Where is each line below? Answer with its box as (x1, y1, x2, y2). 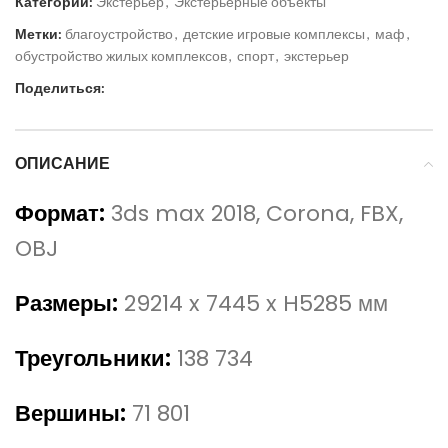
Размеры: (15, 288, 118, 320)
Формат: (15, 198, 105, 230)
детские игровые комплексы (183, 25, 365, 43)
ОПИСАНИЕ (15, 152, 110, 176)
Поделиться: (15, 79, 105, 97)
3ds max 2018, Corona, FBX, (111, 198, 403, 230)
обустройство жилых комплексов (15, 47, 227, 65)
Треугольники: (15, 343, 171, 375)
